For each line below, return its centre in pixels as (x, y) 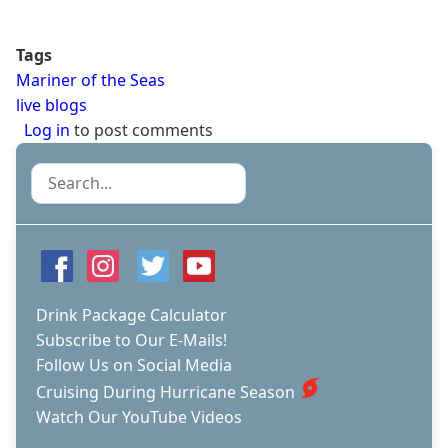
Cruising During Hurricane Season (165, 392)
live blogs (51, 105)
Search (57, 175)
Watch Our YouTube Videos (139, 417)
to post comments (141, 130)
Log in (47, 130)
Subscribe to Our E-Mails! (131, 340)
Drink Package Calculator (131, 315)
